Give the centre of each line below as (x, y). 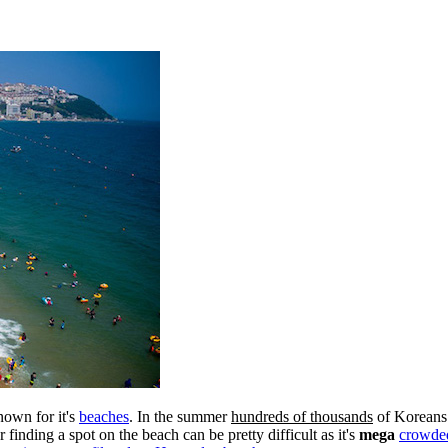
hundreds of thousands (302, 417)
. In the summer (180, 417)
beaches (104, 417)
